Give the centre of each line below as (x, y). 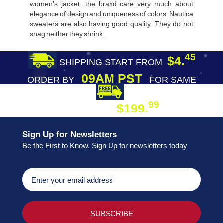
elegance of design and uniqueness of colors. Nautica (111, 14)
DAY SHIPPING (60, 93)
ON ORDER (90, 109)
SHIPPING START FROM (113, 62)
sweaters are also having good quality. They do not (111, 24)
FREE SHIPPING (161, 93)
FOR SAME (172, 79)
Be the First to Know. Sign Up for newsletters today (105, 145)
